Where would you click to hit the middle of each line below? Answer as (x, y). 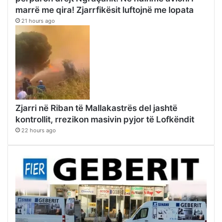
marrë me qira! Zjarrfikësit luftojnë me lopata (105, 10)
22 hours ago (39, 131)
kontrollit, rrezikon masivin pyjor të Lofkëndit (105, 120)
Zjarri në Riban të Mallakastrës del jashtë (96, 108)
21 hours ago (38, 21)
